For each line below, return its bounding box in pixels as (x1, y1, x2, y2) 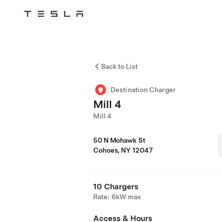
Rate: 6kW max (93, 193, 142, 201)
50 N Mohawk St (93, 136, 145, 144)
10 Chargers (93, 182, 138, 191)
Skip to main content (15, 24, 67, 31)
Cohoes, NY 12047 (93, 146, 153, 154)
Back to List (101, 62, 138, 70)
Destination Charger (111, 86, 175, 94)
